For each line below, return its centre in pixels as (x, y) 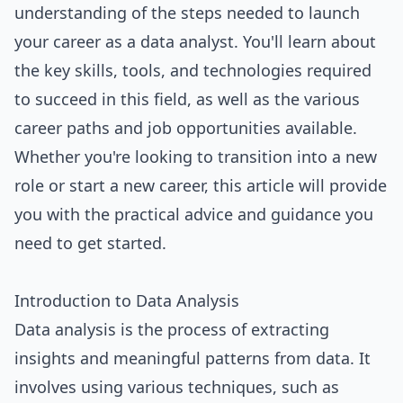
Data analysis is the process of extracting (172, 329)
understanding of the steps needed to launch (187, 13)
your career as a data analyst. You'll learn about (195, 41)
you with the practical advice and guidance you (194, 214)
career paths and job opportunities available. (186, 128)
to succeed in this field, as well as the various (187, 99)
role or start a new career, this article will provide (201, 185)
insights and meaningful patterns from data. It (193, 358)
